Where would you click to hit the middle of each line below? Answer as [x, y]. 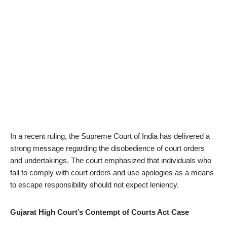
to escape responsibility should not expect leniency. [94, 185]
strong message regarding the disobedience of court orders [107, 148]
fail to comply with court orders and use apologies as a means [112, 173]
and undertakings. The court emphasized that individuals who [111, 160]
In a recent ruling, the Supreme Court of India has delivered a [110, 136]
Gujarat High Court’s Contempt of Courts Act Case [100, 212]
